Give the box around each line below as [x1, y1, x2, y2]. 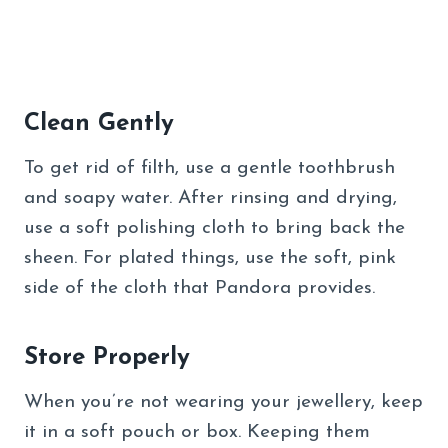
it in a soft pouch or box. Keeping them [24, 422, 370, 442]
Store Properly [24, 345, 190, 370]
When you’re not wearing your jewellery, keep [24, 392, 423, 412]
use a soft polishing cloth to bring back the [24, 218, 405, 238]
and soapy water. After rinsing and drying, [24, 188, 397, 208]
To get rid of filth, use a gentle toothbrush [24, 158, 395, 178]
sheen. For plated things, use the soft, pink [24, 248, 396, 268]
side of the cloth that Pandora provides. [24, 278, 375, 298]
